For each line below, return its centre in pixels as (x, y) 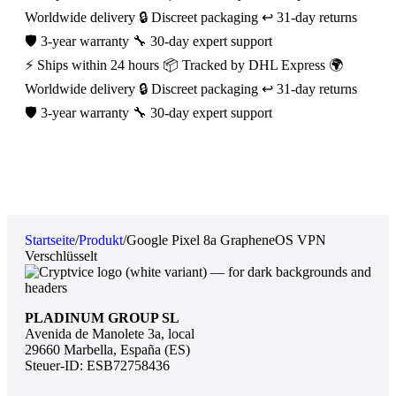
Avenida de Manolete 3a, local (110, 334)
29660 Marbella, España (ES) (107, 350)
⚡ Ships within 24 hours (94, 65)
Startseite (50, 240)
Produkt (101, 240)
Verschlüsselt (61, 256)
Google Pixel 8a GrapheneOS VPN (226, 240)
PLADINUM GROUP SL (102, 318)
